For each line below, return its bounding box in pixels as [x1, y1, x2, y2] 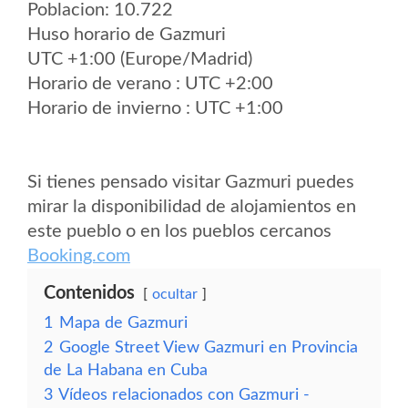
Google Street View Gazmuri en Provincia [59, 340, 358, 355]
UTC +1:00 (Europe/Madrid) [27, 50, 252, 68]
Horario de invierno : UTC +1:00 [27, 99, 283, 117]
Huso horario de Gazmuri [27, 25, 226, 44]
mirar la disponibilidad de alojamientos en [27, 198, 356, 216]
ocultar [152, 287, 198, 301]
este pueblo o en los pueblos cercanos [27, 222, 331, 240]
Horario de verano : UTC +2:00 [27, 75, 273, 93]
